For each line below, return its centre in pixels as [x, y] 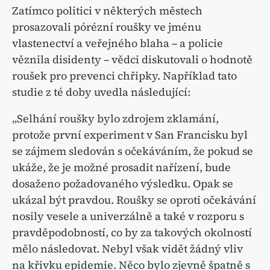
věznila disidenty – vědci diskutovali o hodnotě [132, 60]
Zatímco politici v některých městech [107, 11]
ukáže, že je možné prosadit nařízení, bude [121, 168]
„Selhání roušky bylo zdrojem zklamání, [115, 119]
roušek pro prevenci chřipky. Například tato [124, 76]
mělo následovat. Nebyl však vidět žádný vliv [127, 249]
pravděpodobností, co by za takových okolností [132, 233]
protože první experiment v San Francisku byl [130, 135]
